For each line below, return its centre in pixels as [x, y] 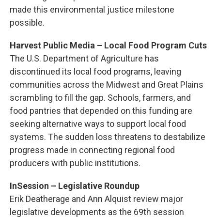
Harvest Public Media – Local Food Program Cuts [108, 45]
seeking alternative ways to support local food [98, 124]
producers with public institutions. [75, 163]
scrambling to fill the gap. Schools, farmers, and [100, 97]
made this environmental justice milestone [92, 9]
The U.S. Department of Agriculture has [84, 58]
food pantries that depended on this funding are [101, 110]
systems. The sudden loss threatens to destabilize [108, 137]
